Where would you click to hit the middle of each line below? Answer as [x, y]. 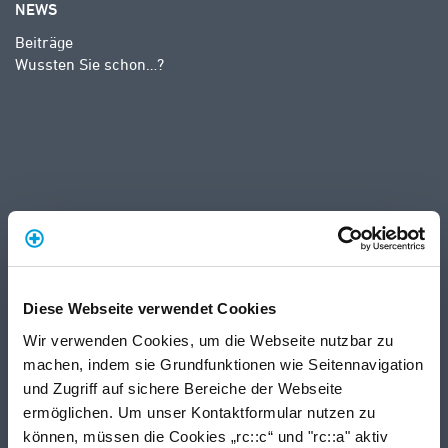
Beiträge [44, 42]
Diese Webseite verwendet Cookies [149, 308]
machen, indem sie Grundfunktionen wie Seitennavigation [223, 364]
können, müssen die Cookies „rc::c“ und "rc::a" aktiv [205, 436]
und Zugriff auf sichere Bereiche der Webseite [183, 388]
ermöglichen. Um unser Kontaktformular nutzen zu [199, 412]
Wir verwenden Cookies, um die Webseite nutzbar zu [208, 340]
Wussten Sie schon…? [89, 64]
